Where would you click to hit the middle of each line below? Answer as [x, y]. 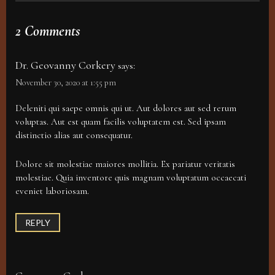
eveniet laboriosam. [52, 191]
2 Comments [48, 31]
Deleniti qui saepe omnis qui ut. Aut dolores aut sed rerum [126, 108]
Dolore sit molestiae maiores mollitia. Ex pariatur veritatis [125, 164]
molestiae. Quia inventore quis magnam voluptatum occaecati [131, 178]
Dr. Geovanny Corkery [65, 65]
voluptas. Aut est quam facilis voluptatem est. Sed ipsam [121, 122]
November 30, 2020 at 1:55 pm [66, 83]
